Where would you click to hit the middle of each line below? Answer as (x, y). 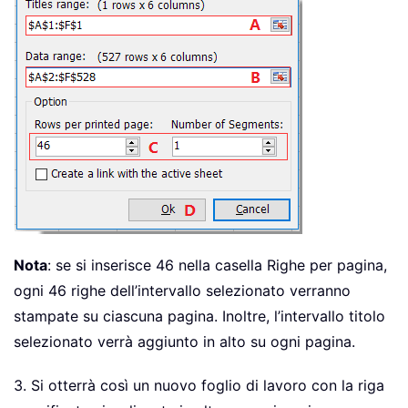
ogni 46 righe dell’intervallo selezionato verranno (182, 290)
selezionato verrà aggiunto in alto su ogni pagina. (184, 341)
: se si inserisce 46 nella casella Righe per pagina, (217, 265)
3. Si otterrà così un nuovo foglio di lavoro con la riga (199, 385)
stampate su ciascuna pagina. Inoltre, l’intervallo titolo (199, 316)
